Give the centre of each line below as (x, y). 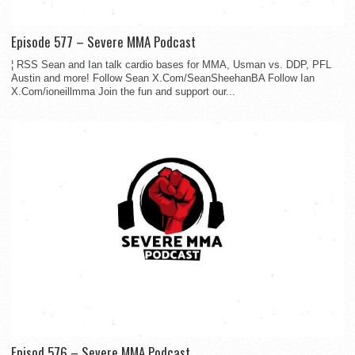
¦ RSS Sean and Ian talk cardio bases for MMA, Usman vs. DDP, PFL (171, 64)
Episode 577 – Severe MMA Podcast (103, 41)
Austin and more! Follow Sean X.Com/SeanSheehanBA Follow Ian (163, 78)
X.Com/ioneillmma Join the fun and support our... (123, 91)
